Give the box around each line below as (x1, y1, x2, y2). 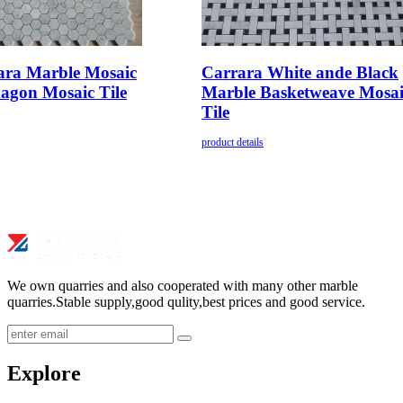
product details (201, 136, 264, 149)
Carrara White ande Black (201, 62, 399, 82)
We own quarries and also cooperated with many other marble (7, 278, 358, 294)
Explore (7, 362, 81, 386)
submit (184, 337, 219, 352)
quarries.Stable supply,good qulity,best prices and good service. (7, 294, 365, 310)
